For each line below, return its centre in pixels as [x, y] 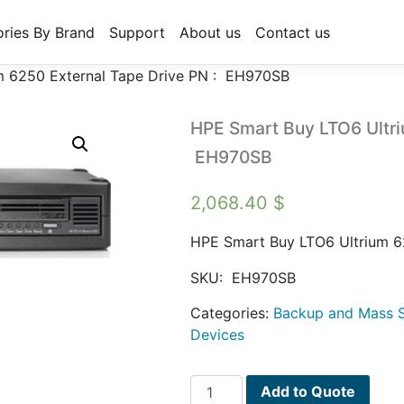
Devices [218, 335]
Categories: [232, 313]
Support [137, 32]
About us [210, 32]
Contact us [293, 32]
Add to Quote [308, 391]
